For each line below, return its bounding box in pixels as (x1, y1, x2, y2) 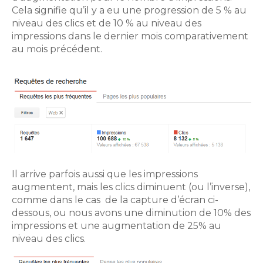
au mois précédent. (12, 43, 102, 55)
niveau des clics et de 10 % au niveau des (12, 18, 201, 29)
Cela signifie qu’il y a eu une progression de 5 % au (12, 5, 247, 16)
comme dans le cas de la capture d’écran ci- (12, 194, 218, 205)
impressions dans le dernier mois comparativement (12, 31, 248, 42)
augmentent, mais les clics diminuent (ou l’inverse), (12, 181, 250, 193)
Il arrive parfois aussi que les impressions (12, 168, 198, 180)
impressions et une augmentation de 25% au (12, 220, 221, 231)
